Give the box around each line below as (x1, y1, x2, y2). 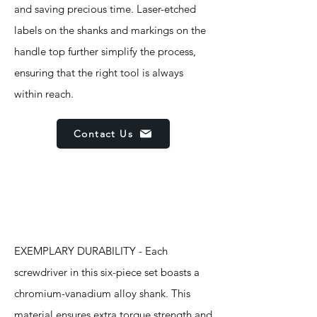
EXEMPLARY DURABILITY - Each (14, 244, 168, 258)
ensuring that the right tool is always (14, 66, 183, 79)
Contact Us (74, 127, 133, 140)
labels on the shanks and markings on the (14, 23, 206, 37)
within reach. (14, 87, 74, 100)
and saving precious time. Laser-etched (14, 2, 196, 16)
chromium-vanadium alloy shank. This (14, 287, 190, 300)
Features (25, 199, 81, 216)
